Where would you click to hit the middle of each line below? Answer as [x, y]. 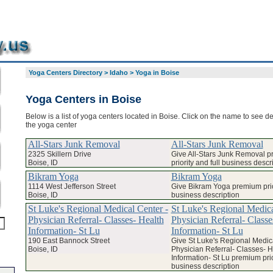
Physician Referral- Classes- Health [96, 219]
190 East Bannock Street [69, 240]
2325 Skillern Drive [59, 154]
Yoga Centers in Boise [83, 99]
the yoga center [51, 125]
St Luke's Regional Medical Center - [98, 208]
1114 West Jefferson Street [72, 186]
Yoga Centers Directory [65, 73]
